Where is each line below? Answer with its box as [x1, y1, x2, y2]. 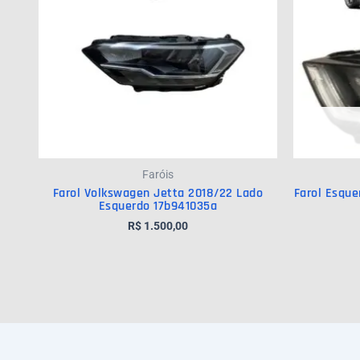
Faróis [142, 168, 174, 182]
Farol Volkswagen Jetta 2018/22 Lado [52, 185, 264, 202]
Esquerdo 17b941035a [98, 198, 218, 215]
